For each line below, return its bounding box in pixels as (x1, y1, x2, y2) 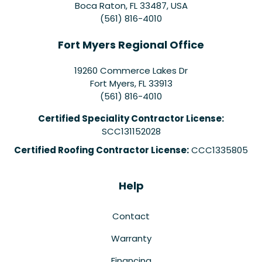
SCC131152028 (101, 125, 161, 137)
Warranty (111, 232, 151, 244)
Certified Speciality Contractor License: (38, 112, 224, 125)
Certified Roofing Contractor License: (14, 143, 189, 156)
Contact (112, 209, 150, 222)
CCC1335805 (189, 143, 248, 156)
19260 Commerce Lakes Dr (74, 64, 188, 77)
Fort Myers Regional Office (58, 37, 204, 52)
